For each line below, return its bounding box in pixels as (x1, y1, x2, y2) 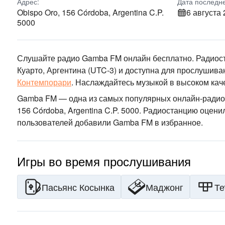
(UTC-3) (86, 64, 117, 76)
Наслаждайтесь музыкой (73, 76, 168, 88)
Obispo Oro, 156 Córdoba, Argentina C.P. (17, 7, 164, 18)
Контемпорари (17, 76, 71, 88)
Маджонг (146, 180, 183, 193)
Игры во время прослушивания (17, 152, 191, 170)
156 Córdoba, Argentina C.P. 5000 (17, 104, 139, 116)
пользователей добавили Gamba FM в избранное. (17, 117, 203, 128)
